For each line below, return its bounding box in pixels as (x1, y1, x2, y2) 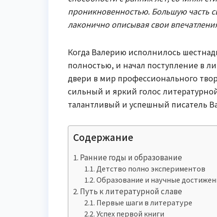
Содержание (73, 130, 133, 144)
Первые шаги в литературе (96, 197, 192, 207)
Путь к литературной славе (80, 185, 183, 196)
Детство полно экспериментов (96, 163, 205, 173)
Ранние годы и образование (80, 151, 183, 162)
